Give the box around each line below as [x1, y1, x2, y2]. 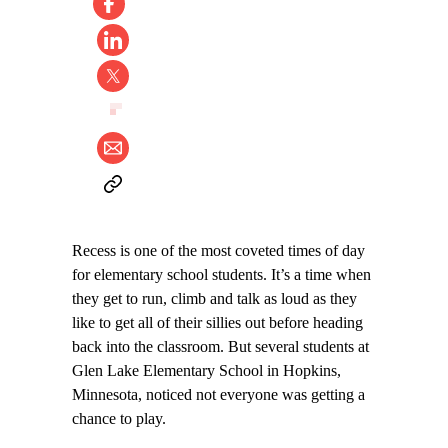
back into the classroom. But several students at [72, 338, 369, 357]
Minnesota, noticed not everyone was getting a [72, 386, 365, 405]
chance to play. [72, 410, 166, 429]
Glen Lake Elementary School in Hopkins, [72, 362, 341, 381]
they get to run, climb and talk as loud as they [72, 290, 357, 309]
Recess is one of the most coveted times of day [72, 242, 365, 261]
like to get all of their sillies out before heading [72, 314, 363, 333]
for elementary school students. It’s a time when [72, 266, 371, 285]
